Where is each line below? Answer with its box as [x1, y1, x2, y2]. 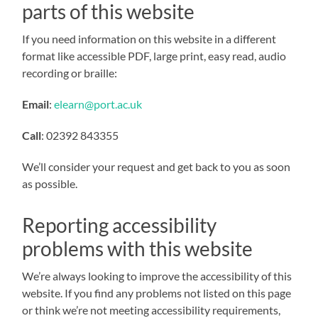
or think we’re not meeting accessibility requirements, [22, 302, 281, 317]
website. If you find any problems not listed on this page [22, 285, 292, 300]
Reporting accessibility [22, 212, 217, 237]
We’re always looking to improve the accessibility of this [22, 268, 292, 283]
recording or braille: [22, 65, 118, 79]
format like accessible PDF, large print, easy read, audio [22, 48, 287, 62]
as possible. [22, 176, 78, 190]
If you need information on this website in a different [22, 31, 277, 45]
